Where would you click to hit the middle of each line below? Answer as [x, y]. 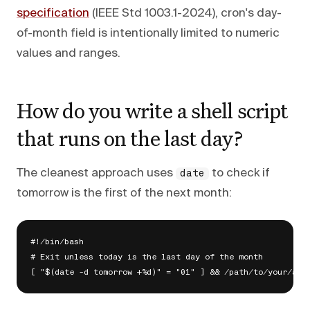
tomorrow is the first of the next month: [124, 193]
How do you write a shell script [153, 110]
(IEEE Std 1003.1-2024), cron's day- [185, 13]
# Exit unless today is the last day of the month [147, 257]
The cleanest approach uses [96, 173]
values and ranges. [69, 53]
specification [53, 13]
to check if [239, 173]
